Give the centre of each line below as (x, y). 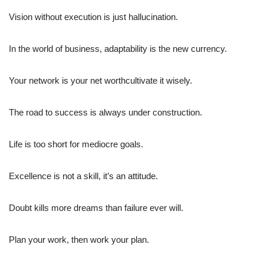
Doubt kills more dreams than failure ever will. (96, 208)
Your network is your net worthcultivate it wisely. (100, 81)
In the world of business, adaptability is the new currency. (118, 49)
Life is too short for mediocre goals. (76, 144)
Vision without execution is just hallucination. (93, 17)
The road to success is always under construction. (105, 113)
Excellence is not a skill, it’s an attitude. (83, 176)
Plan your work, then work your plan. (79, 240)
